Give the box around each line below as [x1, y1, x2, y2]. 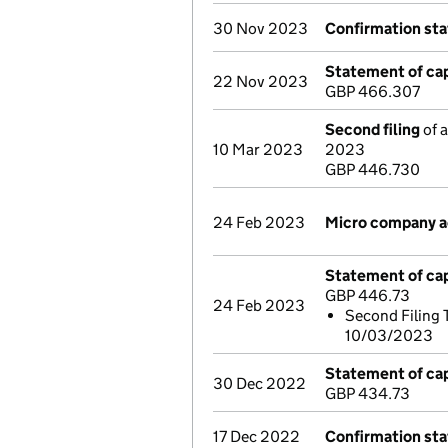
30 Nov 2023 [213, 19, 308, 38]
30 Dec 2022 [213, 374, 306, 393]
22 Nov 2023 [213, 72, 308, 91]
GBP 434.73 [325, 384, 410, 403]
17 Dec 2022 [213, 427, 300, 446]
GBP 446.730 [325, 160, 420, 179]
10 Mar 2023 [213, 140, 303, 159]
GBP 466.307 [325, 82, 420, 101]
